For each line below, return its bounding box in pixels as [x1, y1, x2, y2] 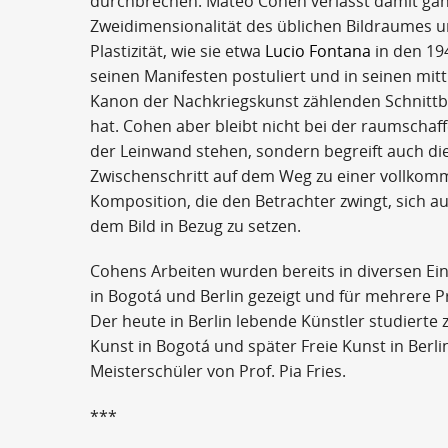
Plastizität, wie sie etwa [90, 40, 265, 63]
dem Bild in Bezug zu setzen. [90, 215, 301, 238]
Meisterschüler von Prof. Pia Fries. [90, 360, 346, 383]
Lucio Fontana [265, 40, 371, 63]
